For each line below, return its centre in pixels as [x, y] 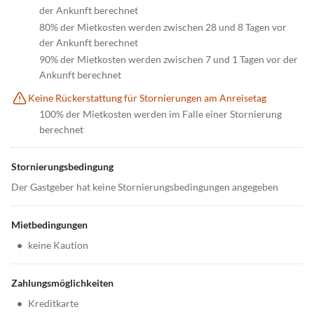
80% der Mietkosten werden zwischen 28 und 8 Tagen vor [163, 27]
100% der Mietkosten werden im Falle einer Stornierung [161, 114]
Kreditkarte [53, 303]
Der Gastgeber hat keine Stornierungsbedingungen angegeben [145, 187]
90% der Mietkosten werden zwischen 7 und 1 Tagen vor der [169, 60]
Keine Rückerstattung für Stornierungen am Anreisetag [147, 98]
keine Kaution [58, 245]
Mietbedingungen [49, 225]
